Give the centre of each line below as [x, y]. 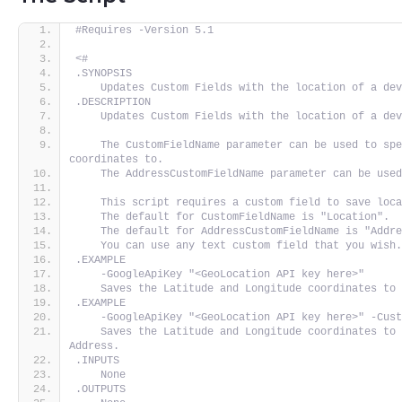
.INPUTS [98, 360]
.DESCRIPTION [114, 102]
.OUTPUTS [101, 389]
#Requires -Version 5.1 [145, 30]
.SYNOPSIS [104, 73]
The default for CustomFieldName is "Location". [233, 217]
